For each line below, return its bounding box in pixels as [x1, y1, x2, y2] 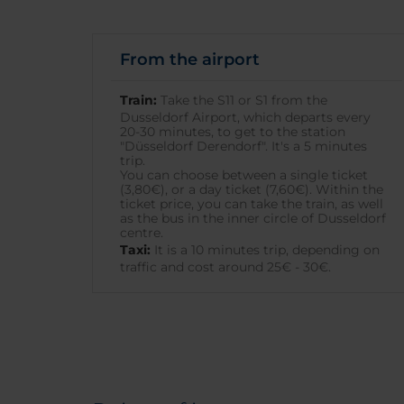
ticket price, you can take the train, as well [120, 196, 383, 212]
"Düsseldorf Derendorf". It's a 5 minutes [120, 138, 367, 154]
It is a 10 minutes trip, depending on [151, 242, 380, 258]
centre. [120, 225, 163, 241]
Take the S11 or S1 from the [157, 92, 327, 108]
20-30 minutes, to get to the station [120, 124, 345, 140]
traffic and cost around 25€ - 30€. [120, 259, 331, 275]
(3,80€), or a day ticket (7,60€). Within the [120, 181, 383, 197]
